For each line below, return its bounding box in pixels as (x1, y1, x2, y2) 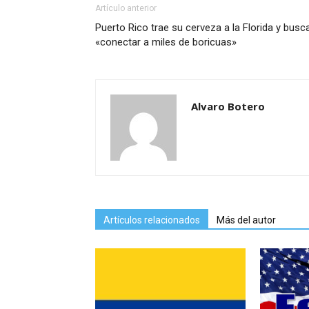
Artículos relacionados (103, 215, 200, 226)
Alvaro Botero (191, 99, 265, 114)
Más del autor (217, 215, 276, 226)
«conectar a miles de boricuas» (95, 36, 237, 49)
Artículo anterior (95, 3, 157, 14)
